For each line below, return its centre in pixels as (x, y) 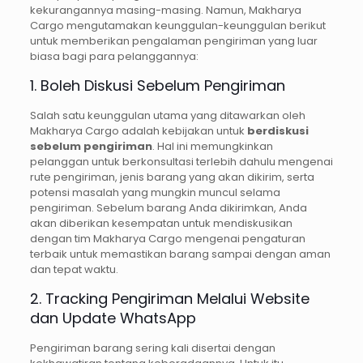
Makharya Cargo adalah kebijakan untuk (138, 131)
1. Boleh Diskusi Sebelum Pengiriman (157, 86)
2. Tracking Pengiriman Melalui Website (169, 299)
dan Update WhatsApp (113, 318)
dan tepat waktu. (74, 270)
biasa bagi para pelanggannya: (114, 57)
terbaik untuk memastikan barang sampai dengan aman (180, 254)
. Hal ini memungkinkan (212, 147)
